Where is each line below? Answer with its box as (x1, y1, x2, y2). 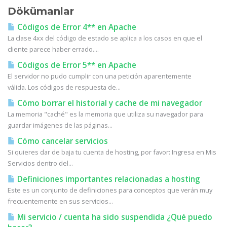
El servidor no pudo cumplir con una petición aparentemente (8, 71, 192, 81)
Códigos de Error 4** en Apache (15, 22, 136, 32)
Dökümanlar (8, 5, 74, 17)
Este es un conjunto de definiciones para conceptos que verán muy (8, 185, 212, 195)
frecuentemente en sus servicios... (8, 197, 113, 206)
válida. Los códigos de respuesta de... (8, 83, 121, 92)
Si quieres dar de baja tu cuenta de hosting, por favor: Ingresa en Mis (8, 147, 216, 157)
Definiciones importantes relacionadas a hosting (15, 174, 200, 184)
